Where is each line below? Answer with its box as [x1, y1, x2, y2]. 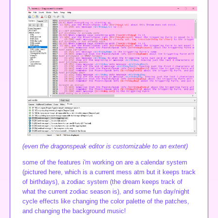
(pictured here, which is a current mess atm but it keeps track [22, 168, 196, 176]
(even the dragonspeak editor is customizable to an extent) [22, 143, 188, 150]
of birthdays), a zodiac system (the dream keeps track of [22, 178, 182, 186]
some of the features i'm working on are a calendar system [22, 159, 187, 166]
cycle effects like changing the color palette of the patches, [22, 198, 189, 205]
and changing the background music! [22, 207, 126, 215]
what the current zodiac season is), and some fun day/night [22, 188, 189, 196]
